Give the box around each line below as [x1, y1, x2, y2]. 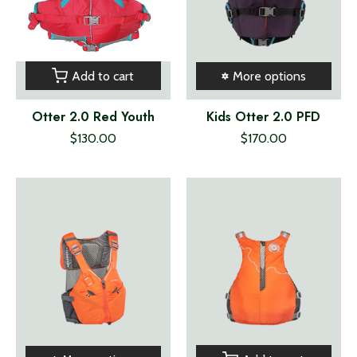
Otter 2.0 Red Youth [31, 108, 155, 127]
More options [232, 69, 306, 84]
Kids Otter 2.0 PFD [206, 108, 321, 127]
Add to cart [72, 68, 135, 84]
